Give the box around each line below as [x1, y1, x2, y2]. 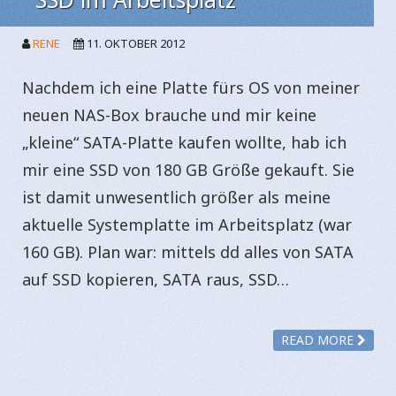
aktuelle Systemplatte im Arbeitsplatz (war [22, 213, 352, 235]
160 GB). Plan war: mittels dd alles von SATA [22, 240, 354, 263]
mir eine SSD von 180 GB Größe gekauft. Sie [22, 158, 354, 180]
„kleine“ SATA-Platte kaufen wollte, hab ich [22, 131, 346, 153]
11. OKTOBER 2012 [87, 34, 185, 51]
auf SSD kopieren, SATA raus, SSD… [22, 268, 289, 290]
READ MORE [281, 331, 357, 348]
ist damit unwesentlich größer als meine [22, 186, 331, 208]
